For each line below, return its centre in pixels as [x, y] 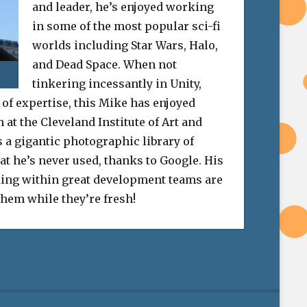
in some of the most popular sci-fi [127, 26]
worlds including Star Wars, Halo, [125, 46]
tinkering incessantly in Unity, [117, 84]
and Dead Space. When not [105, 65]
